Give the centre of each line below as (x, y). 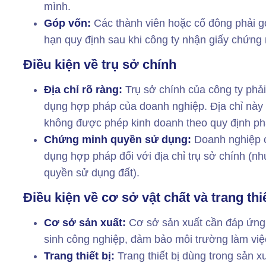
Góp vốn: (68, 23)
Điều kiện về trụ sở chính (100, 64)
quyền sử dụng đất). (92, 172)
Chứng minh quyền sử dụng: (119, 139)
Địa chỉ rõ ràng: (83, 89)
